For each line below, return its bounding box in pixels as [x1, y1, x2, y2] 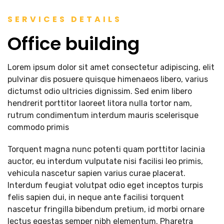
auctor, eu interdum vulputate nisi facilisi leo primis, [7, 156, 203, 166]
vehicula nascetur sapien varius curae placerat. [7, 168, 185, 178]
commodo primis [7, 122, 69, 132]
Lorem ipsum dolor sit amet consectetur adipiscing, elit [7, 62, 214, 72]
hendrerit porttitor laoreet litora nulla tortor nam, [7, 98, 192, 108]
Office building [7, 31, 139, 56]
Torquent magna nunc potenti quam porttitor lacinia [7, 144, 205, 154]
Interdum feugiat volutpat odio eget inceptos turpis [7, 180, 203, 190]
